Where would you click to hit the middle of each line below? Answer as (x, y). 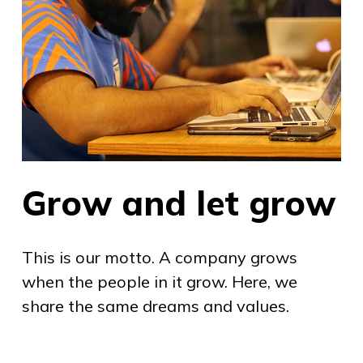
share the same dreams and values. (155, 305)
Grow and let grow (178, 203)
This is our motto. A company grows (159, 257)
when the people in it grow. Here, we (159, 281)
